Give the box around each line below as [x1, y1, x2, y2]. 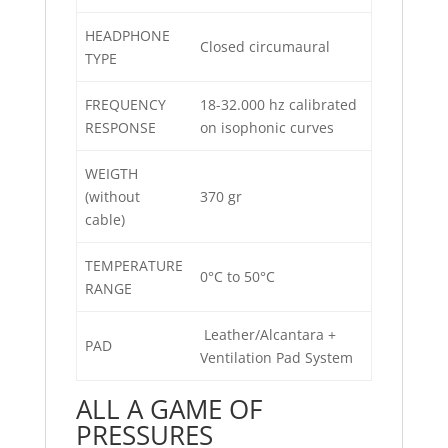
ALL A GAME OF [75, 391, 262, 428]
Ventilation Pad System [200, 348, 353, 368]
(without [85, 187, 140, 207]
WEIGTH [85, 164, 138, 184]
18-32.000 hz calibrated [200, 95, 357, 115]
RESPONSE [85, 118, 156, 138]
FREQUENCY [85, 95, 166, 115]
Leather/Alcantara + [200, 325, 336, 345]
